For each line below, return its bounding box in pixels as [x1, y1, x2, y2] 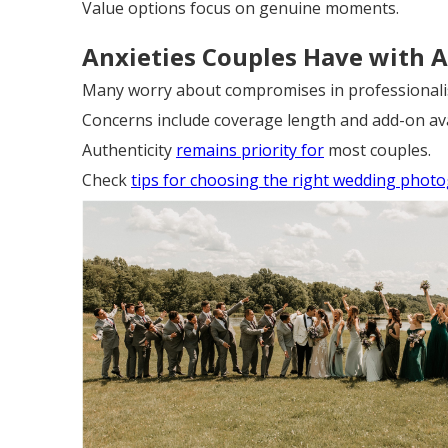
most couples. [324, 139, 431, 161]
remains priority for [176, 139, 324, 161]
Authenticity [82, 139, 176, 161]
